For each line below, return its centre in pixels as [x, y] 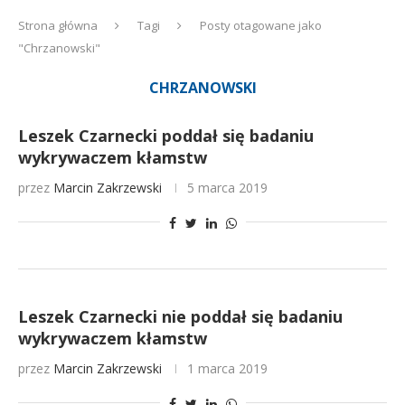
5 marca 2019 [227, 188]
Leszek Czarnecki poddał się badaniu [166, 136]
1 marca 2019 [227, 368]
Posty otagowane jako [261, 25]
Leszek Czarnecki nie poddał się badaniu [180, 316]
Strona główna [58, 25]
